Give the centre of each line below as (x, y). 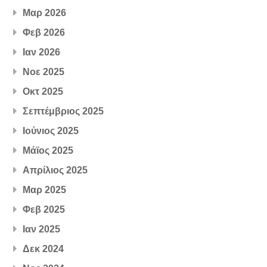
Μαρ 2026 (45, 13)
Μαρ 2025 (45, 190)
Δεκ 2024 (44, 249)
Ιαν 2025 (42, 229)
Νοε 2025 (44, 72)
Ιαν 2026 (42, 52)
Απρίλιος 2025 (55, 170)
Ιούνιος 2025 (51, 131)
